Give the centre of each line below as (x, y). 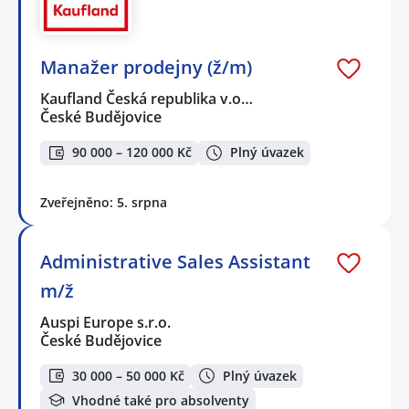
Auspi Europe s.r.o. (106, 322)
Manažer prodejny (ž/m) (146, 68)
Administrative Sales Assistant (175, 261)
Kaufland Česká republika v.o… (147, 99)
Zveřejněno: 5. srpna (104, 202)
